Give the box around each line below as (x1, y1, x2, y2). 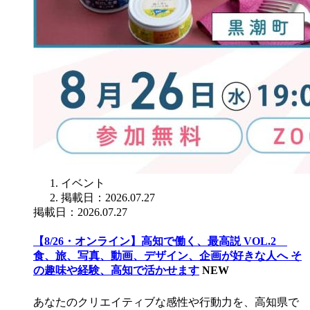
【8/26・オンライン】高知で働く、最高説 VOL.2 (33, 235, 287, 248)
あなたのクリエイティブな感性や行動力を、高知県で (33, 295, 299, 308)
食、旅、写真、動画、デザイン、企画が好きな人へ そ (33, 250, 302, 262)
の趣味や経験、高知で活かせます (33, 264, 199, 277)
